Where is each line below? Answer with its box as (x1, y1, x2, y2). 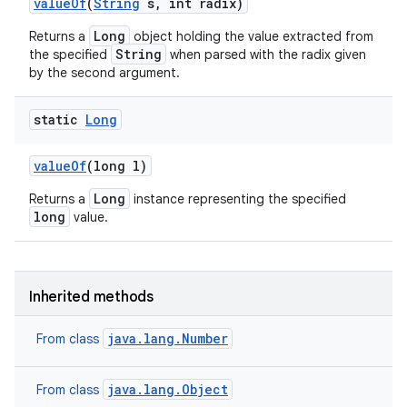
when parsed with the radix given (166, 46, 366, 63)
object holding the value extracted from (130, 28, 373, 45)
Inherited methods (29, 288, 154, 306)
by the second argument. (29, 65, 180, 81)
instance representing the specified (130, 191, 346, 207)
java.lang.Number (107, 330, 228, 347)
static (34, 111, 85, 128)
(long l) (86, 157, 147, 174)
